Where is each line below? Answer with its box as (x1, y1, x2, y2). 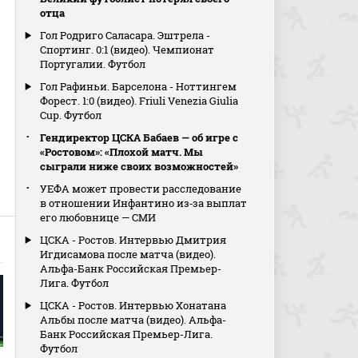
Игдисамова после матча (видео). (40, 247, 217, 261)
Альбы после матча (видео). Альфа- (40, 312, 227, 327)
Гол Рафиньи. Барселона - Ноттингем (40, 79, 237, 93)
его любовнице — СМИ (40, 210, 157, 225)
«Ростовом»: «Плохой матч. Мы (40, 145, 204, 159)
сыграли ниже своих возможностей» (40, 159, 239, 173)
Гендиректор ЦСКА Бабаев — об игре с (40, 130, 239, 145)
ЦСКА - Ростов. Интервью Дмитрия (40, 233, 227, 247)
